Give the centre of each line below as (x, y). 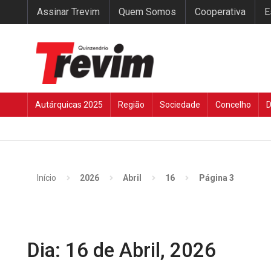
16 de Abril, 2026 (141, 250)
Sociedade (180, 105)
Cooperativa (220, 12)
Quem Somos (147, 12)
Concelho (233, 105)
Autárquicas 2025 (69, 105)
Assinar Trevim (68, 12)
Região (131, 105)
